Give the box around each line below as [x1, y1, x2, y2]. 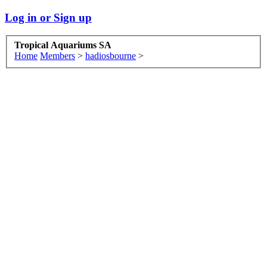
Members [40, 51, 75, 61]
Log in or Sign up [5, 11, 92, 24]
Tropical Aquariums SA [14, 40, 111, 51]
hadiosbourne [85, 51, 136, 61]
